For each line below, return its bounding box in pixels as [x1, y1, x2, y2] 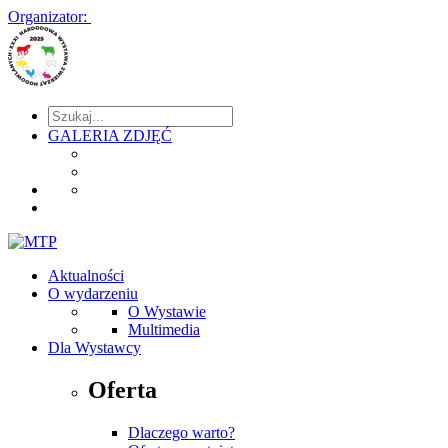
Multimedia [128, 321, 200, 338]
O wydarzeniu [48, 285, 138, 302]
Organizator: [8, 8, 87, 25]
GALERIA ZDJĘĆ [48, 127, 172, 144]
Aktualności [48, 267, 124, 284]
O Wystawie [128, 303, 206, 320]
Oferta [88, 376, 157, 403]
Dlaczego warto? [128, 423, 235, 441]
